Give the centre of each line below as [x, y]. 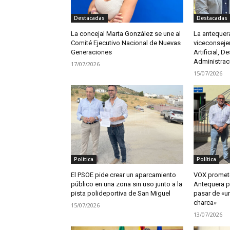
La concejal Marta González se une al [126, 34]
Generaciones [91, 52]
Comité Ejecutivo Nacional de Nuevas [126, 43]
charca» [205, 203]
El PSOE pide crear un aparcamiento [123, 175]
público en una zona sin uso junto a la [127, 184]
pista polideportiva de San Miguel [121, 194]
